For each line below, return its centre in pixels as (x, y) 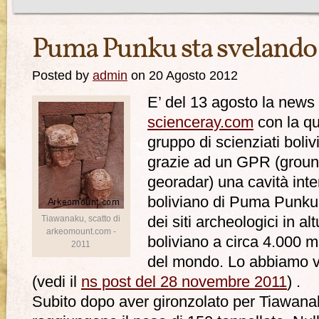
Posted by (62, 75)
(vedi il (57, 282)
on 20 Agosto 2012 (183, 75)
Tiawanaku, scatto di (81, 219)
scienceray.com (200, 122)
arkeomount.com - (81, 231)
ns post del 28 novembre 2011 (184, 282)
